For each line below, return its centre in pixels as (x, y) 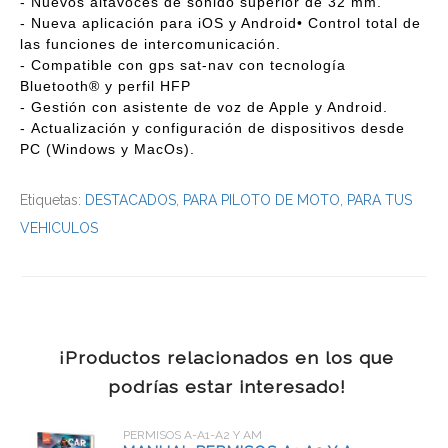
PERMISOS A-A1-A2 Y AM (192, 435)
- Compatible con (82, 65)
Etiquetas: (52, 200)
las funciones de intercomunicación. (150, 44)
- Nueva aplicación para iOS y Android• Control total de (220, 23)
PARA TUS (379, 200)
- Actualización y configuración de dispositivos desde (212, 128)
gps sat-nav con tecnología (245, 65)
